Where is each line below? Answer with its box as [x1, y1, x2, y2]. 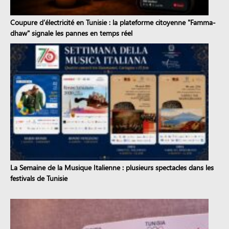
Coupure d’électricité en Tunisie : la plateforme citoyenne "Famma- [10, 17, 216, 27]
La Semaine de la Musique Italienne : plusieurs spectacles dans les [10, 162, 214, 172]
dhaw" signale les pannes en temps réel [10, 28, 132, 38]
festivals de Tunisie [10, 173, 67, 183]
